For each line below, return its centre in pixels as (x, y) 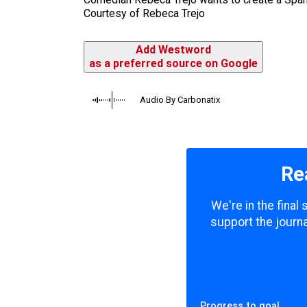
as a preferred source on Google (173, 64)
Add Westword (173, 50)
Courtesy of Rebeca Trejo (144, 14)
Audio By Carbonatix (180, 100)
